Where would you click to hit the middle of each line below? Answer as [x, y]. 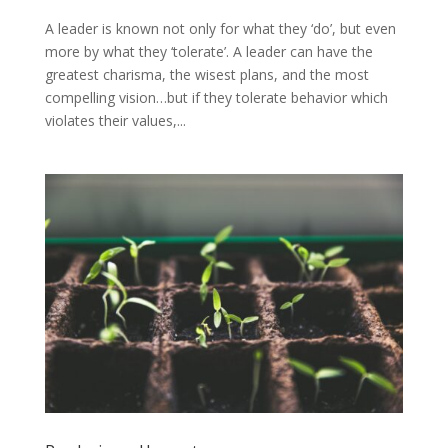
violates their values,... [115, 120]
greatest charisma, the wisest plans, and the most [206, 74]
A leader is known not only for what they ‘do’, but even [220, 28]
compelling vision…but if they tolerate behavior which [216, 97]
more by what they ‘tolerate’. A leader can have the [208, 51]
